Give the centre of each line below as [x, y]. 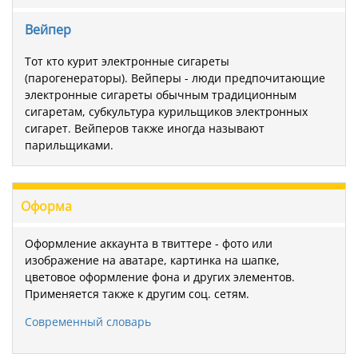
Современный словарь [88, 321]
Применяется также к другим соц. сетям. [137, 293]
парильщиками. [69, 145]
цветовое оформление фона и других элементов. [160, 276]
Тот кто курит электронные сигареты [127, 61]
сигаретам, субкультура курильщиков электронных [166, 111]
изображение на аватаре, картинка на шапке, [152, 260]
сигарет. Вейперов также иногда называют [145, 128]
